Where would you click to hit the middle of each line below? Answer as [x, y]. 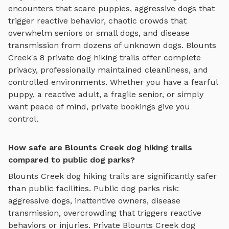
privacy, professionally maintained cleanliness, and [108, 70]
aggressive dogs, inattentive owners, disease [94, 200]
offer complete [170, 57]
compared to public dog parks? [72, 159]
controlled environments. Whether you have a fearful [113, 82]
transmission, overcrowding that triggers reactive [105, 213]
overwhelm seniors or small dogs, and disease [99, 33]
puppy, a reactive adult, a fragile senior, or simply [106, 94]
